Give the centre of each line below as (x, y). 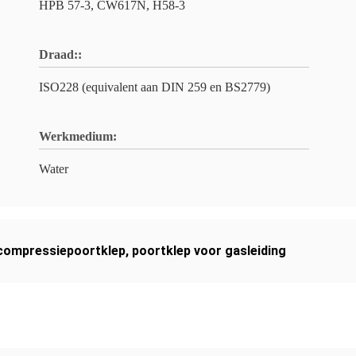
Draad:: (60, 54)
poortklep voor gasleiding (209, 251)
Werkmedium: (78, 136)
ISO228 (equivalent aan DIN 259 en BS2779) (155, 87)
